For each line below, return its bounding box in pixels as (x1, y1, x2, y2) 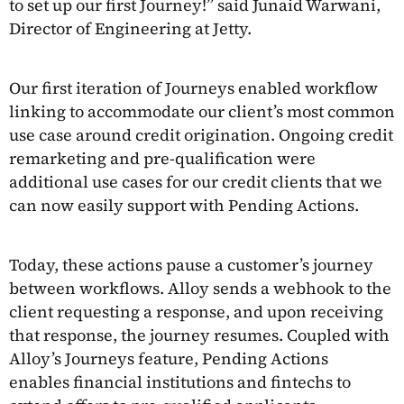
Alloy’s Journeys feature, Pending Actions (9, 346, 328, 370)
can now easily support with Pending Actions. (9, 193, 363, 216)
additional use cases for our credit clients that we (9, 170, 382, 193)
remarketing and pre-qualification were (9, 146, 316, 170)
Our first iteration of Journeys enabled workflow (9, 76, 378, 99)
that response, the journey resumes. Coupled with (9, 323, 390, 346)
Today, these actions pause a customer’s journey (9, 252, 373, 276)
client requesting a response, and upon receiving (9, 299, 383, 323)
